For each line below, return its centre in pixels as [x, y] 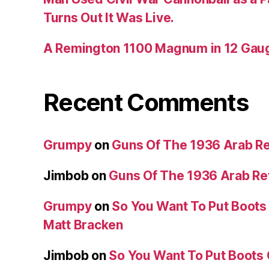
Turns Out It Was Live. [109, 18]
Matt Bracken [83, 225]
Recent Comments [146, 103]
